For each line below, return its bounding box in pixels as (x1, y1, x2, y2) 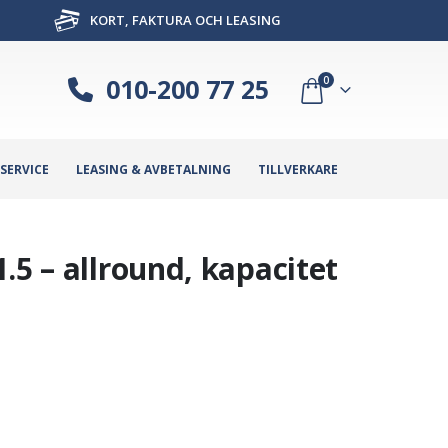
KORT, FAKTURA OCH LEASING (86, 11, 281, 29)
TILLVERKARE (258, 160, 338, 178)
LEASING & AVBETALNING (76, 160, 231, 178)
